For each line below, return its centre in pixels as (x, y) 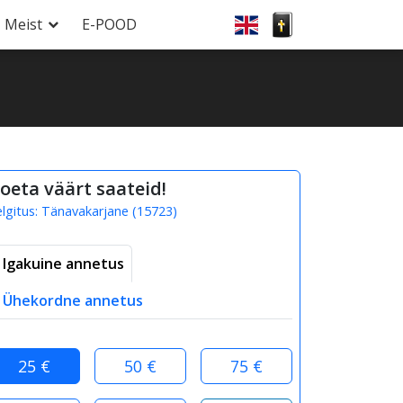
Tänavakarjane (85, 211)
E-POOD (109, 24)
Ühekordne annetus (73, 300)
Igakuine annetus (63, 264)
